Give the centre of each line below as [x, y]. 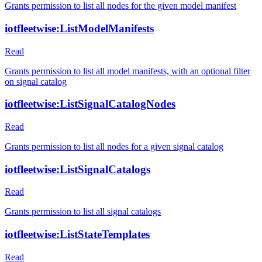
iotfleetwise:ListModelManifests [79, 28]
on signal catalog [36, 81]
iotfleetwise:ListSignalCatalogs [77, 169]
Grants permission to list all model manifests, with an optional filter [127, 71]
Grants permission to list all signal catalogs [83, 212]
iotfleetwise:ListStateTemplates [77, 235]
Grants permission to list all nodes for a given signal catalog [114, 146]
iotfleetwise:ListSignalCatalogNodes [90, 104]
